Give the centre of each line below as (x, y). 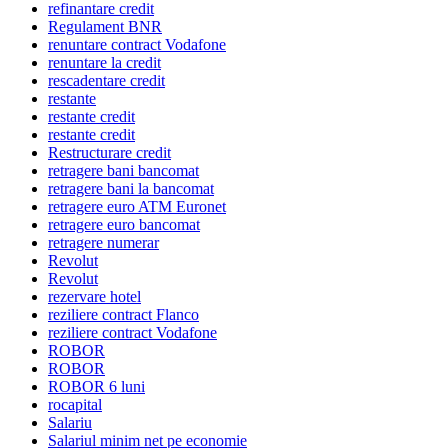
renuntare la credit (104, 63)
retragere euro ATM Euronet (137, 207)
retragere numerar (103, 243)
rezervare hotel (94, 297)
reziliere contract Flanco (123, 315)
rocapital (75, 405)
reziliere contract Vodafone (132, 333)
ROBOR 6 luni (96, 387)
